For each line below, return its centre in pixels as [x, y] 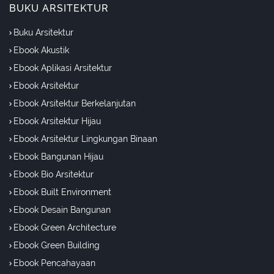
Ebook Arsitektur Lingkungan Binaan [85, 139]
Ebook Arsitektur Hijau [57, 121]
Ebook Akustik [41, 50]
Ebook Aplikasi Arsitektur [63, 68]
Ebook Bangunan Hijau [58, 157]
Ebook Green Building [57, 246]
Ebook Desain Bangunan [62, 210]
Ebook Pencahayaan [54, 263]
